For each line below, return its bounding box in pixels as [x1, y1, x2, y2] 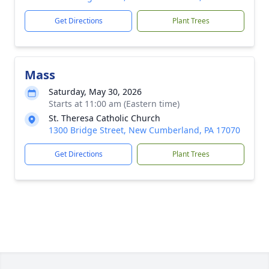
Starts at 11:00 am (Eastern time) [49, 98, 180, 109]
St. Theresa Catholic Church [49, 112, 160, 124]
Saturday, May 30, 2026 [49, 86, 142, 97]
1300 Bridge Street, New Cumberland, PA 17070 [49, 124, 240, 136]
